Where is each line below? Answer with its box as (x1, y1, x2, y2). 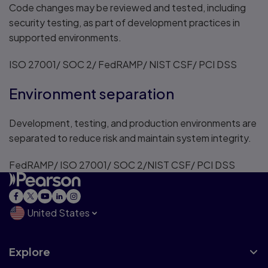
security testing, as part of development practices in (9, 16, 240, 29)
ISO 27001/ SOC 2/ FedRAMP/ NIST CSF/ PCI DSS (9, 58, 237, 71)
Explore (9, 245, 50, 258)
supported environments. (9, 31, 121, 44)
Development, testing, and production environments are (9, 117, 257, 129)
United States (26, 206, 90, 219)
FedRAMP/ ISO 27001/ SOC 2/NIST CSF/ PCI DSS (9, 159, 235, 171)
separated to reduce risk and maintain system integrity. (9, 132, 251, 144)
